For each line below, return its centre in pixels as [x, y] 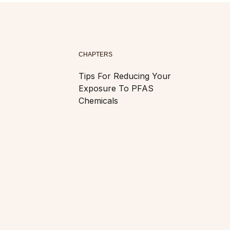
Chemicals [99, 101]
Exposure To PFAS [116, 88]
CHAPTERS [96, 54]
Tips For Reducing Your [125, 76]
